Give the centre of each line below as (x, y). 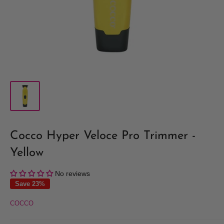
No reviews (72, 174)
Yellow (27, 153)
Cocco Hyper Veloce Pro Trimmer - (103, 136)
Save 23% (30, 184)
